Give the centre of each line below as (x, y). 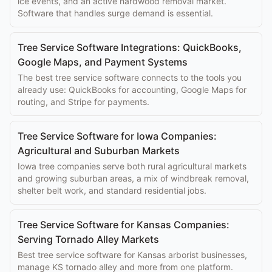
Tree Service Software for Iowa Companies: (117, 136)
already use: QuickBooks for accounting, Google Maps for (132, 90)
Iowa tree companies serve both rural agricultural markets (132, 166)
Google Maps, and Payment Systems (103, 62)
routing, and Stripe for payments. (83, 102)
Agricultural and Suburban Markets (99, 151)
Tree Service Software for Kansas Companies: (124, 225)
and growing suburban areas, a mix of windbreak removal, (133, 178)
